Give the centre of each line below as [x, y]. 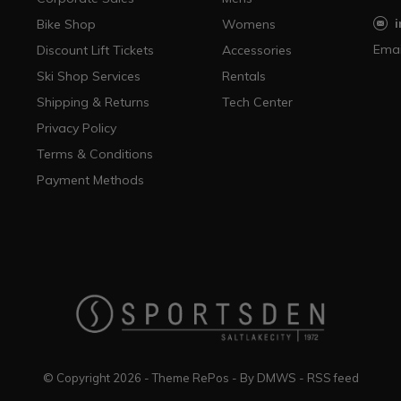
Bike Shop [66, 24]
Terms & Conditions [94, 154]
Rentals [244, 76]
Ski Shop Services [88, 76]
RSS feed [333, 378]
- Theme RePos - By [199, 378]
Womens [249, 24]
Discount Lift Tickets [95, 50]
